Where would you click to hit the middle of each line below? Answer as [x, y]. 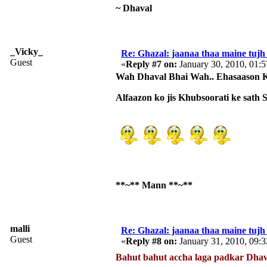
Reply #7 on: [151, 64]
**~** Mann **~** [154, 185]
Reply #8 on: [151, 241]
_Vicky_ [27, 51]
